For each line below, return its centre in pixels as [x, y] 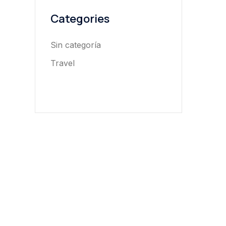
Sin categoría [75, 45]
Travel [62, 63]
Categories [80, 18]
